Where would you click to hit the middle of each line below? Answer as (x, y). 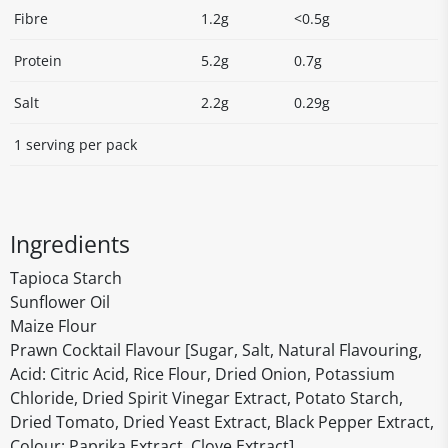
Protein (38, 60)
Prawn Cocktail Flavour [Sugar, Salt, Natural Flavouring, (216, 350)
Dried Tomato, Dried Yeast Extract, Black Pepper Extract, (222, 422)
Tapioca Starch (66, 278)
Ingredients (70, 244)
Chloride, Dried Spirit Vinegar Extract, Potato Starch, (206, 398)
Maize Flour (53, 326)
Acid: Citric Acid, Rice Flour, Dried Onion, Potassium (202, 374)
